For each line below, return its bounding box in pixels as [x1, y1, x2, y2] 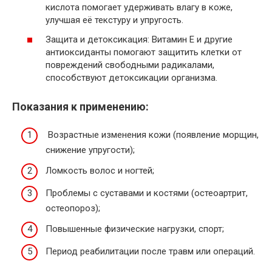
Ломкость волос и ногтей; [46, 165, 154, 176]
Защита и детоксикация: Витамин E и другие [46, 33, 233, 45]
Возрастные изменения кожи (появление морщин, [46, 129, 259, 141]
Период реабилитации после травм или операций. [46, 246, 255, 257]
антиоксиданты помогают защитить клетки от [46, 46, 242, 58]
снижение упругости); [46, 144, 135, 156]
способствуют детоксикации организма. [46, 72, 217, 83]
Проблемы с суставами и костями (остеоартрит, [46, 188, 248, 199]
